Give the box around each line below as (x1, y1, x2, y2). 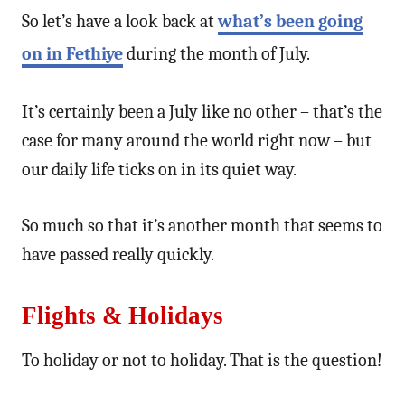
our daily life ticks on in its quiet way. (22, 158, 297, 180)
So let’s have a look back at (22, 10, 218, 32)
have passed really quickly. (22, 243, 214, 265)
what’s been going (218, 10, 363, 32)
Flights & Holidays (22, 301, 223, 329)
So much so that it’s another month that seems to (22, 214, 382, 236)
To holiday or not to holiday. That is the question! (22, 349, 382, 371)
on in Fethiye (22, 42, 123, 64)
